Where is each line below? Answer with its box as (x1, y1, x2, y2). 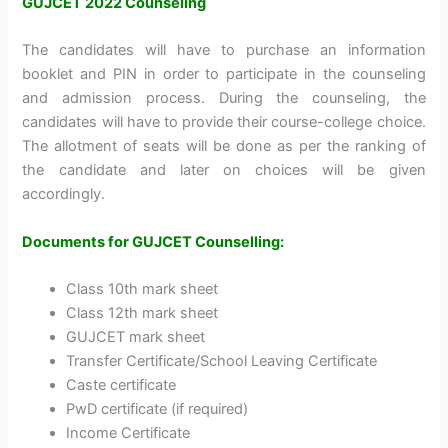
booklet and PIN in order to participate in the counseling (22, 65, 426, 84)
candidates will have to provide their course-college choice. (22, 113, 426, 132)
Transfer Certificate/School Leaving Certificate (66, 352, 378, 371)
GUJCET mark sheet (66, 328, 206, 347)
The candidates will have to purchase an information (22, 41, 426, 60)
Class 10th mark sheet (66, 280, 219, 299)
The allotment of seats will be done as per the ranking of (22, 137, 426, 156)
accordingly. (22, 185, 106, 204)
